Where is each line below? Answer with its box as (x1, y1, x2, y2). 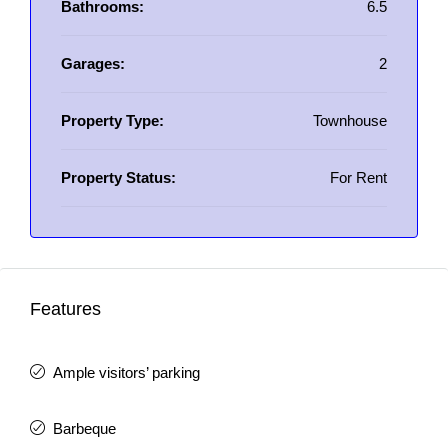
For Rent (330, 169, 387, 186)
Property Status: (61, 169, 176, 186)
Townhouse (313, 112, 387, 129)
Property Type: (61, 112, 164, 129)
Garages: (61, 55, 125, 72)
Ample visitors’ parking (53, 364, 200, 381)
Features (30, 299, 101, 319)
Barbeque (53, 420, 116, 437)
